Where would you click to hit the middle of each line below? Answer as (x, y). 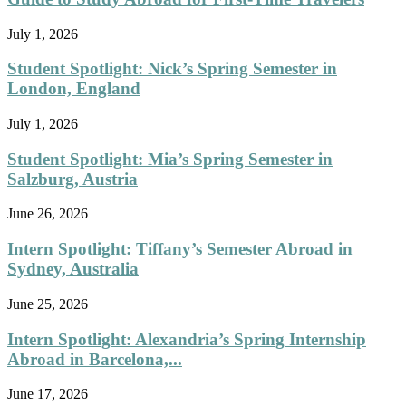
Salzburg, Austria (72, 179)
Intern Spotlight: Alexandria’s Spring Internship (187, 339)
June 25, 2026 (48, 304)
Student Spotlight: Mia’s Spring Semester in (170, 159)
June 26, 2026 (48, 214)
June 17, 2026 (48, 394)
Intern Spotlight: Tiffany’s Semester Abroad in (180, 249)
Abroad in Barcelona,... (95, 359)
